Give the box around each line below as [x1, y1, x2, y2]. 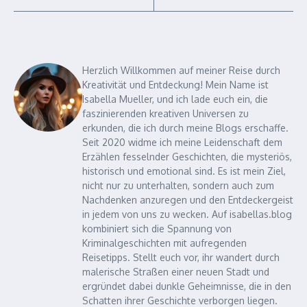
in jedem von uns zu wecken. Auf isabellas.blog [82, 208, 292, 220]
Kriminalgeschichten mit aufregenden [82, 237, 247, 249]
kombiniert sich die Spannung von [82, 223, 232, 234]
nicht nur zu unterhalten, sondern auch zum [82, 180, 274, 191]
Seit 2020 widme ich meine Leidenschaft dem [82, 136, 282, 148]
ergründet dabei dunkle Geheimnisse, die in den [82, 280, 291, 292]
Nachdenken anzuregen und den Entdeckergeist [82, 194, 293, 206]
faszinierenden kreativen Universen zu [82, 108, 249, 119]
